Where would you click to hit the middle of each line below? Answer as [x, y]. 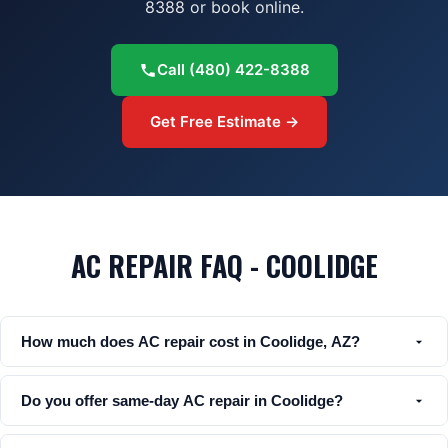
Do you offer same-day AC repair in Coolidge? [182, 400]
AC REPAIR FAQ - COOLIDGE [224, 265]
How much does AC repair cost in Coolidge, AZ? [190, 341]
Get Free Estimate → [224, 121]
